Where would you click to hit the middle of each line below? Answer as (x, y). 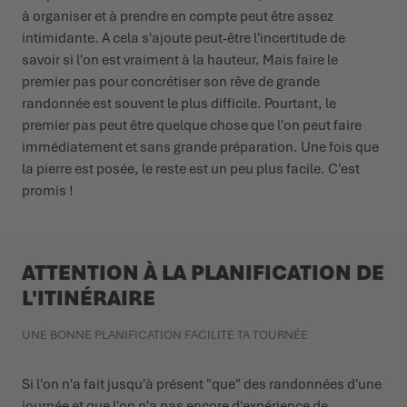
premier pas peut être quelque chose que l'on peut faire (192, 126)
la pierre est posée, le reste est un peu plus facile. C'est (191, 169)
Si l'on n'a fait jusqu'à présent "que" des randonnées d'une (202, 385)
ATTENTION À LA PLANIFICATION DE (203, 273)
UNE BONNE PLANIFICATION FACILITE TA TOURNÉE (165, 335)
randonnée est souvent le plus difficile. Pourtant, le (179, 104)
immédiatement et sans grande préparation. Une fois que (200, 148)
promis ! (48, 191)
